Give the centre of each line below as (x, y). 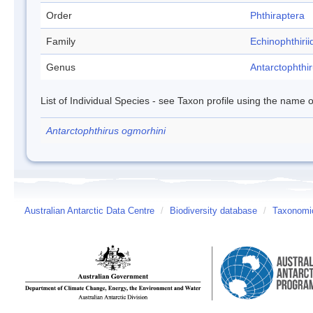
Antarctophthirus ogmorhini (106, 131)
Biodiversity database (213, 211)
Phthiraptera (277, 15)
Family (61, 41)
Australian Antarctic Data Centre (89, 211)
